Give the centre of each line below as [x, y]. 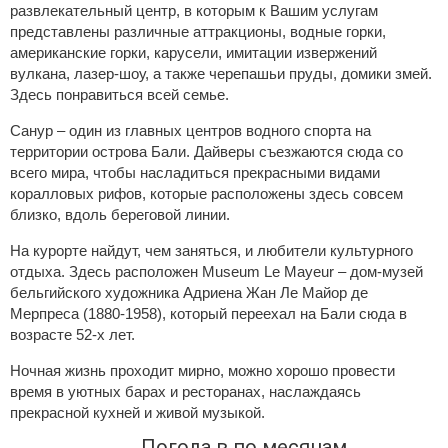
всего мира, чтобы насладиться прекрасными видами [195, 172]
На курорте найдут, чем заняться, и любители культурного [211, 250]
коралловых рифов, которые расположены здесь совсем [206, 193]
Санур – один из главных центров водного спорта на [190, 130]
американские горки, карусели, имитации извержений [193, 52]
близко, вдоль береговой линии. [120, 214]
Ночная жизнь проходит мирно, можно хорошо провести [202, 370]
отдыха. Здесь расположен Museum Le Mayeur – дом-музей [216, 271]
